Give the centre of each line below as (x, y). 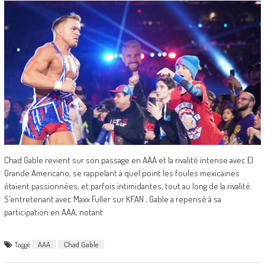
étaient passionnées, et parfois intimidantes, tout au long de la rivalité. (128, 186)
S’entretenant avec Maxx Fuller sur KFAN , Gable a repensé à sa (112, 199)
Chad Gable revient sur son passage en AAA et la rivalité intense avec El (128, 160)
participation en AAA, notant (53, 212)
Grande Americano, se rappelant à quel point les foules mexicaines (122, 173)
